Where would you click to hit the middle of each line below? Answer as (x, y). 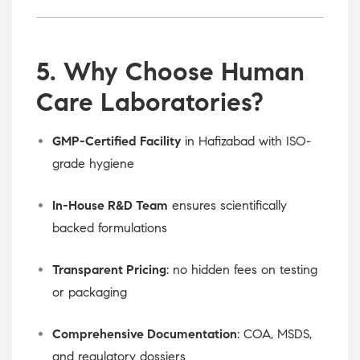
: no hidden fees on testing (242, 270)
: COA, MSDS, (274, 334)
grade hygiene (93, 164)
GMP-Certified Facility (117, 141)
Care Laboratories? (150, 102)
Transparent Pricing (109, 270)
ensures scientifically (227, 206)
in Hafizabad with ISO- (246, 141)
